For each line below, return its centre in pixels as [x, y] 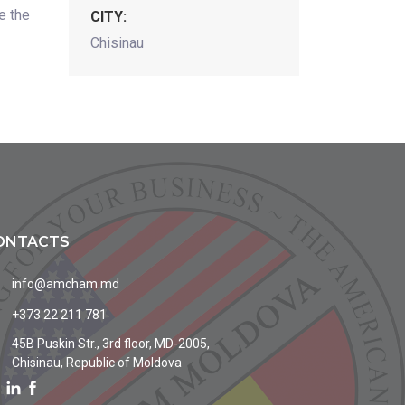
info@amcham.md [66, 284]
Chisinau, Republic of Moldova [97, 363]
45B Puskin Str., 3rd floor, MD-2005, [111, 344]
